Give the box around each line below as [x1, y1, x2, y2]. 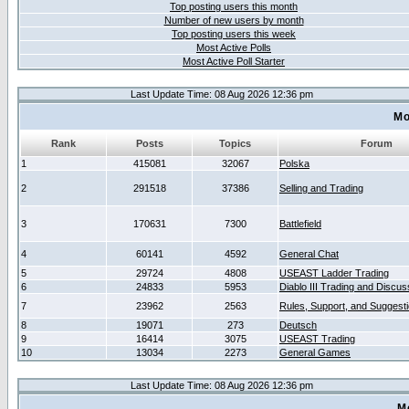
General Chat [279, 248, 339, 259]
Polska [279, 158, 309, 169]
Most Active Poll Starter [183, 56, 285, 67]
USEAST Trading [279, 333, 355, 344]
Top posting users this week [172, 28, 296, 39]
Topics [219, 138, 251, 149]
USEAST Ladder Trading [279, 267, 389, 278]
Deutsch [279, 320, 317, 330]
